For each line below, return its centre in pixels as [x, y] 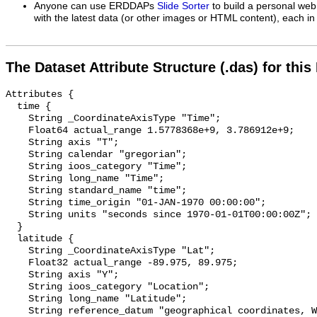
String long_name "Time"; [17, 179]
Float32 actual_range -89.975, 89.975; [17, 263]
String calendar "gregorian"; [17, 155]
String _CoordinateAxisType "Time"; [17, 119]
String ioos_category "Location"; [17, 287]
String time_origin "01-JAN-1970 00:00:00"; [17, 203]
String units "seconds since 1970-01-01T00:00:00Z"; [17, 215]
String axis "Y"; [17, 275]
